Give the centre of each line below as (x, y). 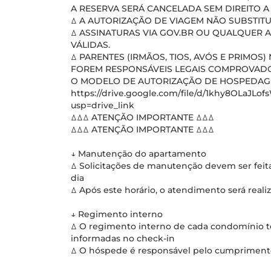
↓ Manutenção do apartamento (139, 154)
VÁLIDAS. (90, 45)
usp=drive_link (103, 105)
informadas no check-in (123, 238)
